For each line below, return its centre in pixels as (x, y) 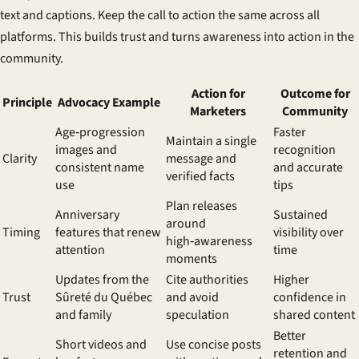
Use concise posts (214, 345)
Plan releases (202, 206)
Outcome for (315, 94)
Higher (291, 280)
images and (86, 150)
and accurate (308, 167)
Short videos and (101, 345)
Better (290, 336)
